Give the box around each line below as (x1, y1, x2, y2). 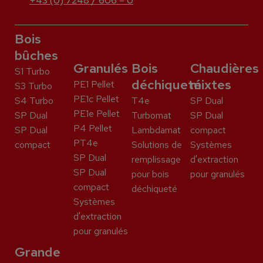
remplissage (131, 153, 181, 166)
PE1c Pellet (73, 93, 119, 106)
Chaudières (190, 60, 259, 77)
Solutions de (131, 139, 182, 151)
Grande (15, 244, 60, 261)
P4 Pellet (73, 122, 112, 135)
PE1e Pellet (73, 107, 120, 120)
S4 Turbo (15, 95, 53, 107)
